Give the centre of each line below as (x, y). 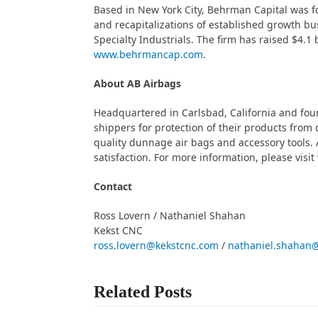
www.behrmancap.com (148, 54)
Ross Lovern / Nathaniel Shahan (170, 215)
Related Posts (143, 292)
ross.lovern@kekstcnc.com (156, 245)
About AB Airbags (137, 83)
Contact (113, 186)
